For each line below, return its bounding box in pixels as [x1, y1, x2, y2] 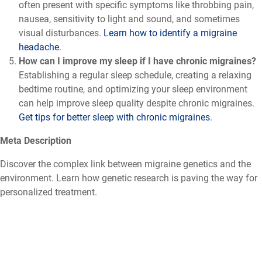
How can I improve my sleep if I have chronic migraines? [19, 55, 256, 67]
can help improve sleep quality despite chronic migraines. [19, 97, 254, 109]
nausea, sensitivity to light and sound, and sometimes [19, 13, 240, 25]
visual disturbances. [19, 27, 101, 39]
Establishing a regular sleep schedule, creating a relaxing [19, 69, 251, 81]
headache [19, 41, 59, 53]
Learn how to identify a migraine [101, 27, 237, 39]
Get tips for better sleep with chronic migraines [19, 111, 210, 123]
